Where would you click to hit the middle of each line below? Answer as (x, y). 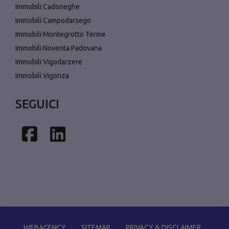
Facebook (74, 134)
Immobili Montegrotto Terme (61, 35)
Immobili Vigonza (42, 76)
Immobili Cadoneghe (48, 7)
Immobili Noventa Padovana (59, 48)
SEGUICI (37, 104)
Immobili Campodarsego (53, 21)
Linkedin (98, 134)
